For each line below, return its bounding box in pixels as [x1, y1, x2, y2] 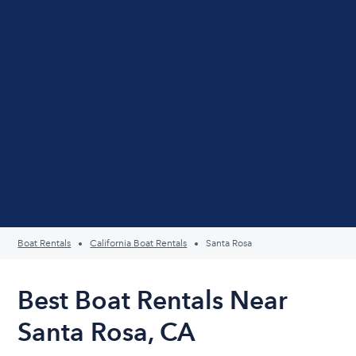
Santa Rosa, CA [17, 316, 196, 347]
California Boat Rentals [90, 238, 188, 249]
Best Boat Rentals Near [17, 284, 288, 315]
